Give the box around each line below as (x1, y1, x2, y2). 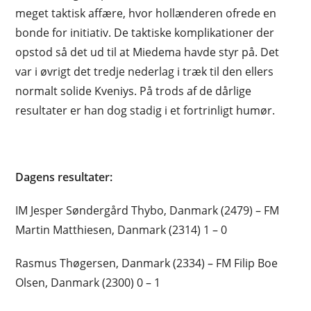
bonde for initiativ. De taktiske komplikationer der (15, 24, 275, 40)
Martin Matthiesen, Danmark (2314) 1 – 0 (15, 221, 228, 237)
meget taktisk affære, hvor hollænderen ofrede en (15, 5, 277, 21)
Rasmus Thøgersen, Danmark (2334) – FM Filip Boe (15, 255, 278, 271)
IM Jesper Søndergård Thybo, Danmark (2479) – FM (15, 202, 280, 218)
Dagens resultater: (15, 169, 113, 185)
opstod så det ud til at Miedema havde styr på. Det (15, 44, 280, 60)
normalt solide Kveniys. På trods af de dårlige (15, 83, 252, 99)
